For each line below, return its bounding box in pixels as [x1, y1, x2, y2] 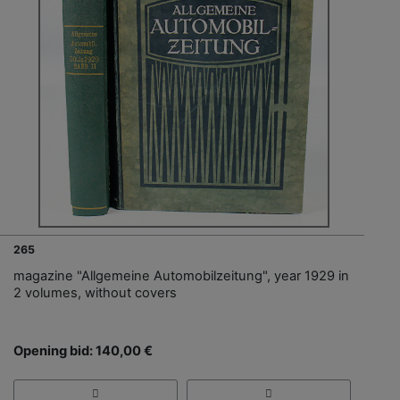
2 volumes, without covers [13, 285, 177, 302]
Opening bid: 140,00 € [13, 343, 153, 360]
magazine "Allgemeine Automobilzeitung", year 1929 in [13, 268, 349, 285]
